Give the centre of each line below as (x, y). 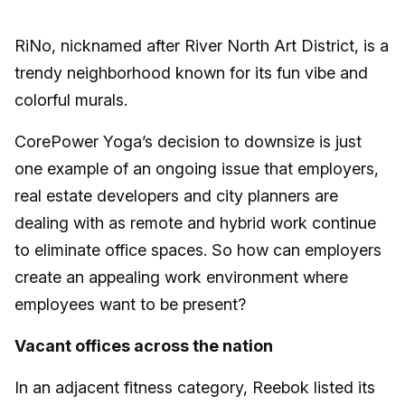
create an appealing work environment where (181, 278)
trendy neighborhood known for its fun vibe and (191, 73)
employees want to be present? (130, 305)
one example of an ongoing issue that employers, (197, 169)
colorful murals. (73, 100)
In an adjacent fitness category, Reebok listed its (195, 388)
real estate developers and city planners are (176, 196)
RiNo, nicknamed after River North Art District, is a (202, 46)
